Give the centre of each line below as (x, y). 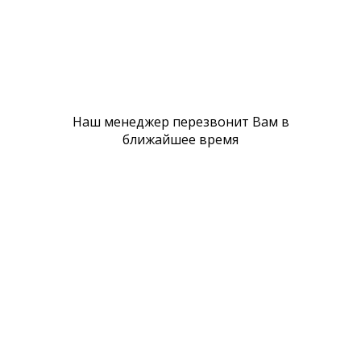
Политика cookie (62, 50)
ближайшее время (180, 140)
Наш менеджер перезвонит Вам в (180, 122)
